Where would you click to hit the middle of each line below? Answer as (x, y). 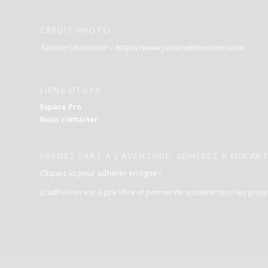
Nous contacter (69, 119)
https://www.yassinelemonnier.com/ (180, 48)
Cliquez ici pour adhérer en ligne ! (100, 173)
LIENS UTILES (70, 90)
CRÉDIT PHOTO (75, 31)
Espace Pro (61, 107)
